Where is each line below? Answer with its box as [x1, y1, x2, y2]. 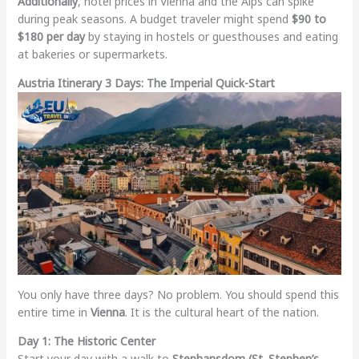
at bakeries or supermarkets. [17, 46, 167, 63]
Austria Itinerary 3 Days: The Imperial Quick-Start [17, 75, 275, 91]
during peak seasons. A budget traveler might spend [17, 11, 292, 27]
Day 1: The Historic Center [17, 333, 155, 349]
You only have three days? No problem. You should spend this [17, 286, 339, 302]
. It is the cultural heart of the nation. [124, 304, 319, 320]
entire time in [17, 304, 91, 320]
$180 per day [17, 29, 85, 45]
